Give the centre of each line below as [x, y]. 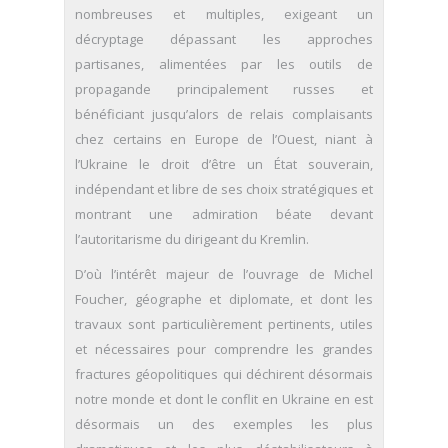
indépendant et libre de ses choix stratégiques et [224, 188]
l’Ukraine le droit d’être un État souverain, [224, 163]
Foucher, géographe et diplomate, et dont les [224, 298]
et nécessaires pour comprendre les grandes [224, 348]
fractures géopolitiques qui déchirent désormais [224, 373]
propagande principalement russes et [224, 88]
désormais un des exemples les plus [224, 423]
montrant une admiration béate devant [224, 213]
